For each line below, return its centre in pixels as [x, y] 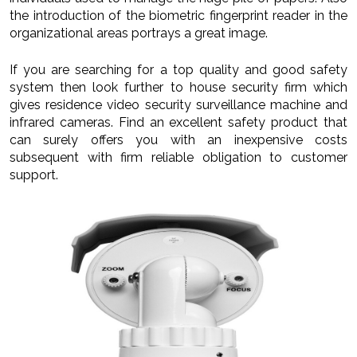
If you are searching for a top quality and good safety [178, 70]
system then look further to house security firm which [178, 88]
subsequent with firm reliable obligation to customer [178, 158]
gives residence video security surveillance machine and [178, 105]
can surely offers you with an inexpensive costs [178, 140]
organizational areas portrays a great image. [139, 33]
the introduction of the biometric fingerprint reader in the [178, 16]
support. [34, 175]
